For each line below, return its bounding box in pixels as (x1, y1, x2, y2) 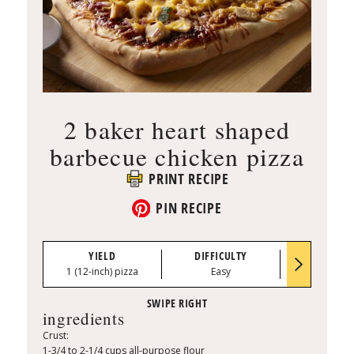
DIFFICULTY (194, 247, 247, 263)
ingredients (42, 307, 125, 330)
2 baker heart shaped (63, 112, 291, 146)
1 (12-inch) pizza (66, 265, 138, 279)
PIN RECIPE (156, 198, 222, 218)
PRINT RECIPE (149, 168, 229, 188)
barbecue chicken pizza (50, 139, 304, 173)
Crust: (42, 329, 69, 343)
